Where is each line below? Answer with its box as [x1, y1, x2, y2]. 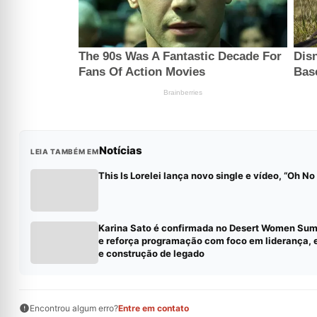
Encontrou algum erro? [29, 303, 118, 314]
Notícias [98, 144, 142, 158]
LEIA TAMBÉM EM [30, 147, 99, 156]
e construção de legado [98, 248, 204, 260]
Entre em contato [117, 303, 189, 314]
